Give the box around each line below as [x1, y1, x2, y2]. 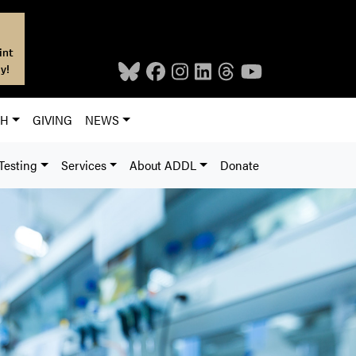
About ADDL [130, 156, 197, 174]
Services [60, 156, 106, 174]
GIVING [33, 110, 73, 129]
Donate [220, 156, 259, 174]
